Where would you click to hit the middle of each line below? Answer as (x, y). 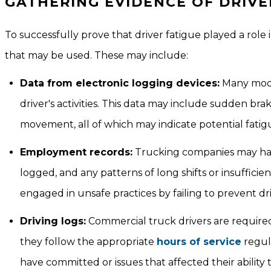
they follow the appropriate (88, 242)
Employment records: (76, 152)
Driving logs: (53, 221)
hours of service (199, 242)
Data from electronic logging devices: (120, 83)
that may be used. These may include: (96, 55)
